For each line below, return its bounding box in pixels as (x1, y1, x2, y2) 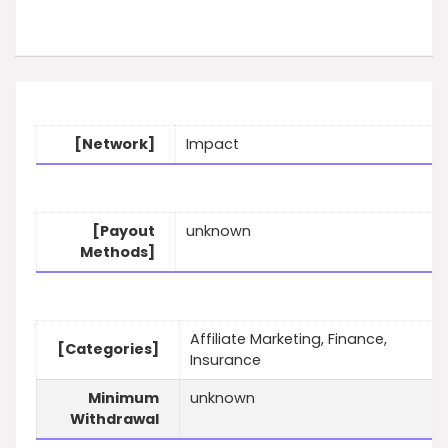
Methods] (80, 242, 155, 263)
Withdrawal (70, 409, 159, 430)
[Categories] (57, 339, 159, 360)
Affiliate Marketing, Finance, (190, 329, 387, 350)
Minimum (88, 388, 159, 409)
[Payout (92, 221, 155, 242)
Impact (186, 134, 239, 155)
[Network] (74, 134, 155, 155)
